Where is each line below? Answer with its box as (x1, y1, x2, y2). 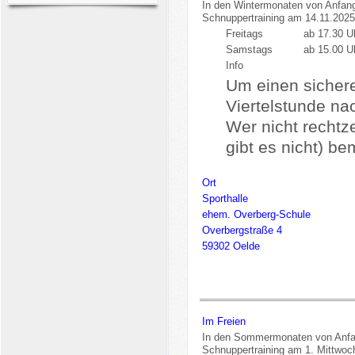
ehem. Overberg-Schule (201, 208, 311, 221)
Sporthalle (201, 193, 248, 205)
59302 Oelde (201, 240, 260, 253)
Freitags (225, 28, 263, 40)
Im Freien (201, 315, 246, 328)
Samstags (225, 44, 273, 56)
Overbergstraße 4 (201, 224, 282, 237)
